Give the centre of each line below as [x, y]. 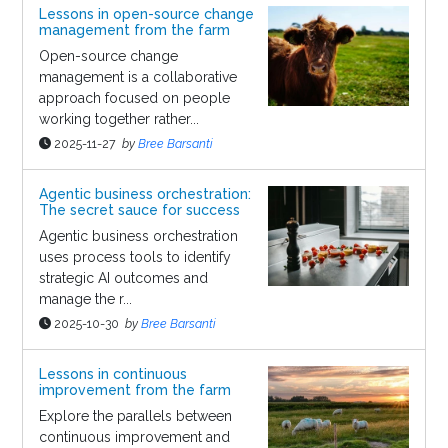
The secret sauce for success [139, 210]
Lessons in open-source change [146, 14]
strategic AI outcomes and [123, 278]
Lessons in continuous [112, 374]
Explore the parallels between [135, 416]
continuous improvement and [134, 437]
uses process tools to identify [134, 257]
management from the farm [134, 30]
